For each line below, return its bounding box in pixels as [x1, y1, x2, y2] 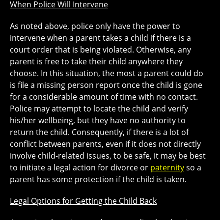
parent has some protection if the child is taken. [10, 173, 187, 185]
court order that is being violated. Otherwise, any [10, 44, 191, 55]
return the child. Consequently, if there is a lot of [10, 126, 189, 137]
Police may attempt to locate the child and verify [10, 103, 188, 114]
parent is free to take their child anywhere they [10, 55, 183, 67]
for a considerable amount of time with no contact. [10, 91, 198, 102]
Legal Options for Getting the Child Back [10, 195, 157, 206]
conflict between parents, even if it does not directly [10, 138, 201, 149]
